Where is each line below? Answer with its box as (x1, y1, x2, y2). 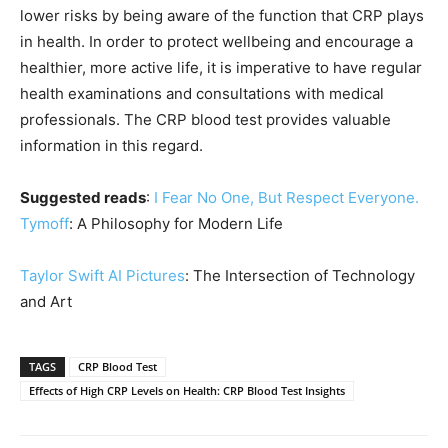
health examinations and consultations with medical (20, 83, 384, 103)
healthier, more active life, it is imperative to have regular (20, 57, 422, 77)
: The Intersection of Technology (185, 265, 415, 285)
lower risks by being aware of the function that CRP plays (20, 5, 424, 25)
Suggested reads (20, 187, 146, 207)
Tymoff (20, 213, 69, 233)
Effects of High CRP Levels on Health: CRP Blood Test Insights (29, 382, 345, 398)
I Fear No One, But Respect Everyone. (154, 187, 419, 207)
